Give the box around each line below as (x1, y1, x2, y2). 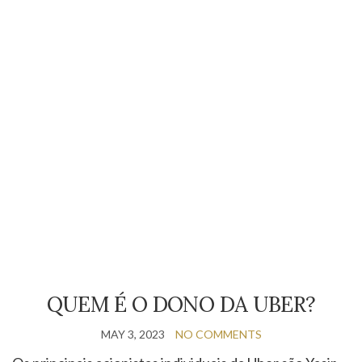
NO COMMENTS (175, 326, 262, 341)
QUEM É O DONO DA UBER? (46, 290, 316, 318)
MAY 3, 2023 (100, 326, 165, 341)
